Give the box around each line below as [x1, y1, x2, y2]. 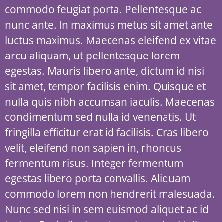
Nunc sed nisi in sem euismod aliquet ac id [5, 202, 209, 216]
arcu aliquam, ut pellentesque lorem [5, 49, 180, 62]
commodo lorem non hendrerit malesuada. [5, 187, 215, 201]
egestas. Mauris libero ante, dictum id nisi [5, 64, 204, 78]
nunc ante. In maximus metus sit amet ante [5, 18, 213, 32]
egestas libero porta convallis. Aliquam [5, 171, 190, 185]
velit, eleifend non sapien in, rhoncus [5, 141, 181, 155]
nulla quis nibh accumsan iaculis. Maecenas [5, 95, 215, 109]
